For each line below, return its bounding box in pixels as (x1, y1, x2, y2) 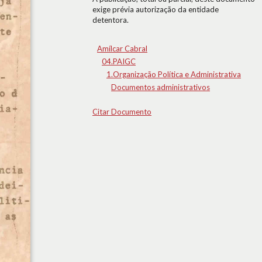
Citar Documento (92, 107, 151, 116)
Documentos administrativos (111, 82, 210, 92)
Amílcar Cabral (97, 44, 147, 53)
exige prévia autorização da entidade (92, 5, 219, 14)
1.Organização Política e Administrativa (106, 70, 241, 79)
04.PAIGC (102, 57, 136, 66)
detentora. (92, 15, 129, 25)
